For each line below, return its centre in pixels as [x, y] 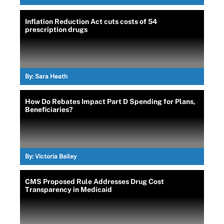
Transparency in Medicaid [68, 189]
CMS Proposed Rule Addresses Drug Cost [94, 181]
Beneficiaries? [49, 109]
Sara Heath [51, 76]
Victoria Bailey [56, 156]
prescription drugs [56, 29]
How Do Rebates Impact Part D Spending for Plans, [110, 101]
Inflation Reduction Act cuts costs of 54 [91, 21]
